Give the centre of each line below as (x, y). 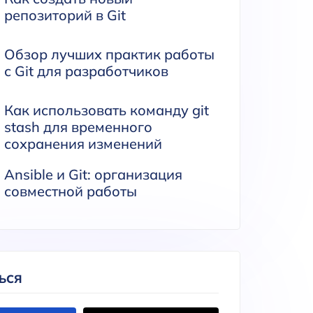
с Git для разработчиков (86, 71)
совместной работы (70, 191)
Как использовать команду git (106, 110)
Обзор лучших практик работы (109, 54)
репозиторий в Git (65, 15)
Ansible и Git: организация (93, 174)
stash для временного (78, 127)
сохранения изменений (83, 144)
